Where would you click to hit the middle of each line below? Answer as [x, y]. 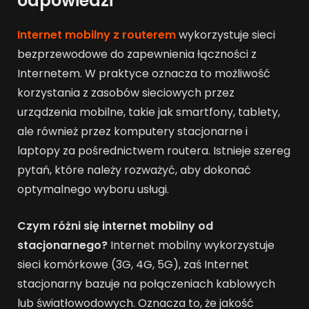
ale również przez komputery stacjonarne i [132, 132]
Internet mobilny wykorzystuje [191, 245]
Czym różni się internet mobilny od [115, 226]
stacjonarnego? [62, 245]
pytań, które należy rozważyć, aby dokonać [134, 170]
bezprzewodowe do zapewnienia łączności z [137, 54]
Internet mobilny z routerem [97, 35]
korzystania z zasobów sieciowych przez [126, 93]
